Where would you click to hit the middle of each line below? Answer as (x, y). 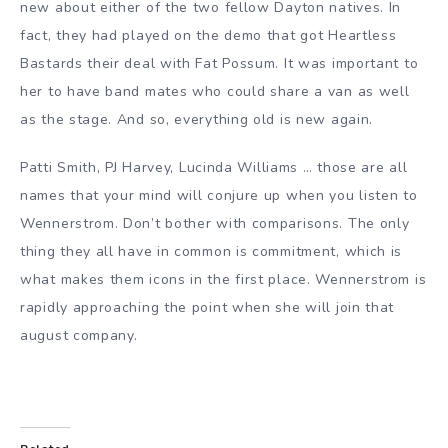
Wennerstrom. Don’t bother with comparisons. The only (215, 224)
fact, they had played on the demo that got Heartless (208, 35)
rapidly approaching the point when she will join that (207, 308)
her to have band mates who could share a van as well (215, 91)
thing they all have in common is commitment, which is (211, 252)
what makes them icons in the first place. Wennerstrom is (223, 280)
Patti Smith (58, 168)
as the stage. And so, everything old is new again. (197, 119)
